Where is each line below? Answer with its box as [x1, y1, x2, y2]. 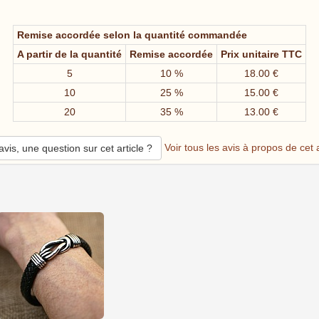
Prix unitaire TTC [221, 48, 302, 61]
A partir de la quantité [17, 48, 122, 61]
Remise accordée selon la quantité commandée [17, 29, 247, 41]
